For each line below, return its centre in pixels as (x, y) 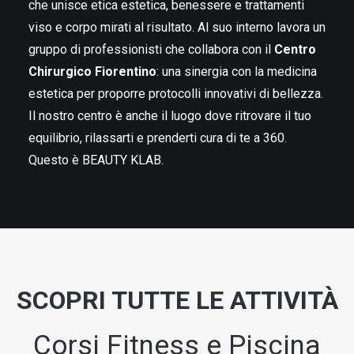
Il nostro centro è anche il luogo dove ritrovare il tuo (170, 116)
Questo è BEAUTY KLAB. (96, 160)
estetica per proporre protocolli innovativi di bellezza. (176, 94)
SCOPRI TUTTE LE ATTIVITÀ (177, 300)
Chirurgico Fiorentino (92, 72)
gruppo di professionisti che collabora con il (150, 49)
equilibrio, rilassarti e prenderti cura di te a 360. (158, 138)
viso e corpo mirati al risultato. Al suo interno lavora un (177, 27)
